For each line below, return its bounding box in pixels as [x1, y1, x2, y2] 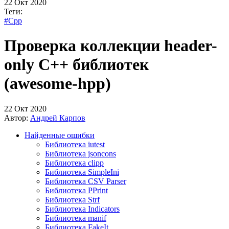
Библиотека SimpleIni [45, 167, 119, 176]
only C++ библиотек [4, 55, 149, 74]
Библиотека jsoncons [45, 149, 116, 158]
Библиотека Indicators [45, 204, 120, 213]
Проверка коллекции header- [4, 36, 217, 55]
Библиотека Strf [45, 195, 100, 204]
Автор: [4, 113, 30, 122]
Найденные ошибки [25, 130, 95, 140]
